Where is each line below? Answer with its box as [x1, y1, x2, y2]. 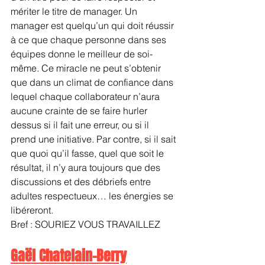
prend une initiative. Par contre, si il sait [11, 132, 178, 145]
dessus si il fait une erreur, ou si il [11, 118, 151, 131]
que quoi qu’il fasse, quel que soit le [11, 147, 166, 159]
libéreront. [11, 203, 53, 216]
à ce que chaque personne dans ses [11, 33, 169, 46]
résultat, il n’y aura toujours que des [11, 161, 163, 173]
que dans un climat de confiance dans [11, 76, 176, 88]
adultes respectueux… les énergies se [11, 189, 176, 202]
